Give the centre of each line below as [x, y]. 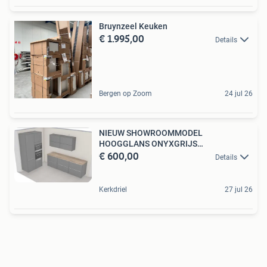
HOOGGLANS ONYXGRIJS [148, 143]
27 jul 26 [239, 190]
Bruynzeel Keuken [133, 26]
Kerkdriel [113, 190]
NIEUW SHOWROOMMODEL [151, 133]
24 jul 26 [239, 93]
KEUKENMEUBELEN [136, 154]
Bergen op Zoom [125, 93]
